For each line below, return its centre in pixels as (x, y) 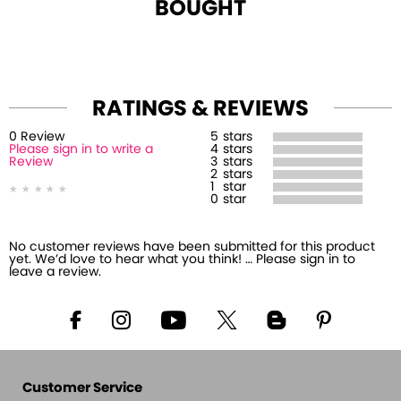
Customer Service (82, 388)
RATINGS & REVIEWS (200, 109)
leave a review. (55, 272)
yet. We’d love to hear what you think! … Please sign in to (182, 260)
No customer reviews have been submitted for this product (192, 247)
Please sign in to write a (81, 149)
